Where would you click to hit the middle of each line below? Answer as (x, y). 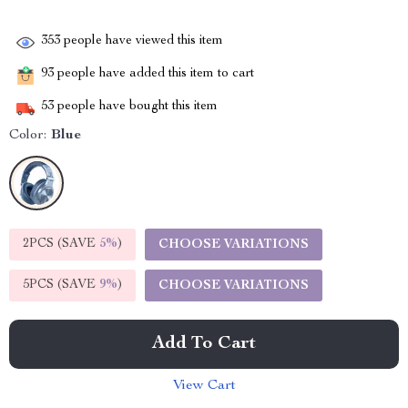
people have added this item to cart (154, 74)
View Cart (204, 386)
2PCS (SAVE (61, 244)
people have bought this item (136, 107)
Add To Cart (204, 344)
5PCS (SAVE (61, 285)
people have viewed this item (142, 41)
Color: (28, 136)
